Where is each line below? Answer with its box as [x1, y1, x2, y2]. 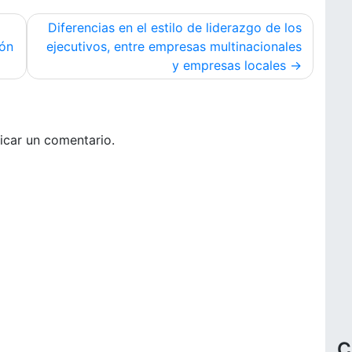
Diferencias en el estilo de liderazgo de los [48, 20, 302, 35]
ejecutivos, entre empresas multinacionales [46, 38, 302, 54]
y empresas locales [172, 57, 286, 73]
